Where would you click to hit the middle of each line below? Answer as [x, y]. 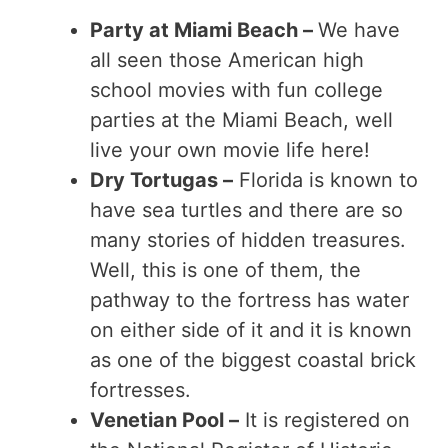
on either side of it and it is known [251, 329]
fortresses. [140, 389]
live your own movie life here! [230, 149]
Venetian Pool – [164, 419]
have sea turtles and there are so [246, 209]
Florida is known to [325, 179]
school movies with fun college [236, 89]
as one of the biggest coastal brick [253, 359]
